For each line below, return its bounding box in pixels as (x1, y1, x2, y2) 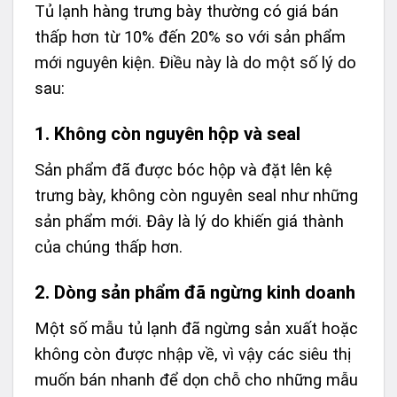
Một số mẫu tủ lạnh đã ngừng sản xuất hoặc (35, 318, 358, 338)
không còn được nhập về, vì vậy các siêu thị (35, 344, 351, 363)
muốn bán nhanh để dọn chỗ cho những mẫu (35, 370, 358, 389)
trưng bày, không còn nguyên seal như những (35, 186, 358, 206)
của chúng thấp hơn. (35, 237, 183, 257)
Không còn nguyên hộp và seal (54, 123, 300, 145)
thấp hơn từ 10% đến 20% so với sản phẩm (35, 27, 346, 47)
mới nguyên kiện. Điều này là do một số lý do (35, 53, 356, 73)
